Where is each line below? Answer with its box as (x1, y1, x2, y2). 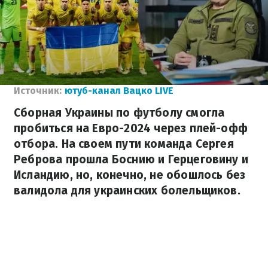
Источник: (14, 85, 62, 96)
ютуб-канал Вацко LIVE (65, 85, 173, 96)
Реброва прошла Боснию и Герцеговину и (14, 153, 249, 166)
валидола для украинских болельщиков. (14, 184, 240, 197)
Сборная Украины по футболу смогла (14, 106, 225, 120)
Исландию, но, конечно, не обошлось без (14, 168, 246, 182)
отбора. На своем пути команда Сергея (14, 137, 234, 151)
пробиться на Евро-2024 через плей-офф (14, 121, 248, 135)
